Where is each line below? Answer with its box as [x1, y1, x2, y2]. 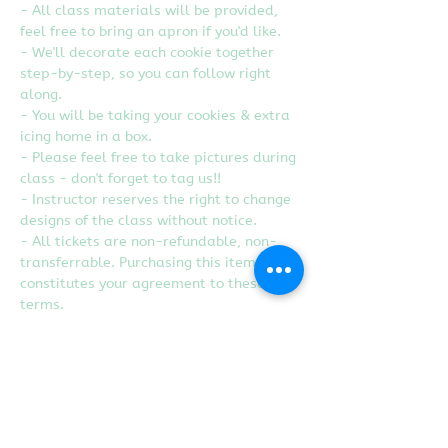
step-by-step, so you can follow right [20, 64, 275, 82]
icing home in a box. [20, 127, 152, 145]
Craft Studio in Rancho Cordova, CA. [20, 337, 259, 355]
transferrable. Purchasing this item [20, 253, 260, 271]
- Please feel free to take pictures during [20, 148, 300, 166]
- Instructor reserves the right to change [20, 190, 295, 208]
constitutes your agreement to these [20, 274, 269, 292]
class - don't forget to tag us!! [20, 169, 221, 187]
